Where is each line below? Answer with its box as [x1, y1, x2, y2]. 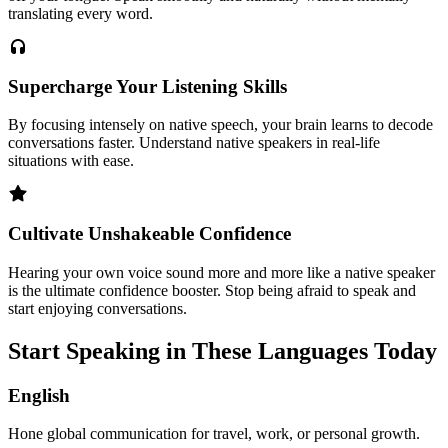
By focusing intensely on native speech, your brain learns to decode [8, 116, 433, 134]
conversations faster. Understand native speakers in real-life [8, 134, 380, 152]
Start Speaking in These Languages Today [8, 337, 437, 364]
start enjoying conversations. [8, 299, 187, 317]
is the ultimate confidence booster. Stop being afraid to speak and [8, 281, 416, 299]
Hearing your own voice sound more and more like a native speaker [8, 263, 435, 281]
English [8, 384, 70, 406]
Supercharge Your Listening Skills [8, 75, 287, 97]
